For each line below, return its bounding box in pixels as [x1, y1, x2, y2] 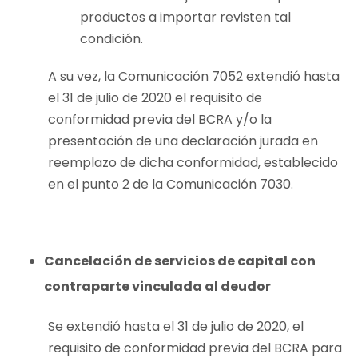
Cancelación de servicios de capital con [44, 252, 316, 271]
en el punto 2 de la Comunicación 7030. [48, 175, 293, 194]
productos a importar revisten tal [80, 8, 291, 27]
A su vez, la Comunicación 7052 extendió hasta [48, 67, 340, 86]
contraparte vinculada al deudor [44, 277, 271, 296]
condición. [80, 30, 143, 49]
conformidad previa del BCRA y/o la [48, 110, 272, 129]
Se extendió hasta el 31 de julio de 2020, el [48, 317, 304, 336]
